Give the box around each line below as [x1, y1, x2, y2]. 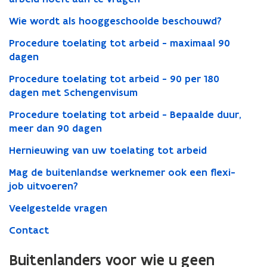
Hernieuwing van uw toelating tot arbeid [9, 144, 207, 157]
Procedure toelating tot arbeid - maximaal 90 [9, 36, 230, 49]
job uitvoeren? [9, 179, 78, 193]
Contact [9, 223, 49, 237]
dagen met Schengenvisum [9, 86, 138, 99]
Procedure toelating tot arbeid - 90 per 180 [9, 72, 219, 85]
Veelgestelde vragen [9, 201, 107, 215]
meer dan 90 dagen [9, 122, 102, 135]
